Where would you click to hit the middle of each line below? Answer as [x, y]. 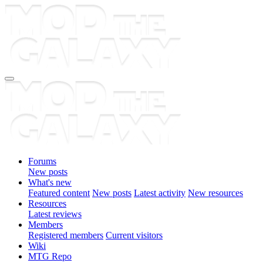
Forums [42, 161]
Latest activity [160, 193]
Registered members [66, 235]
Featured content [59, 193]
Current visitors [134, 235]
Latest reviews [55, 214]
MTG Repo [50, 256]
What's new [50, 182]
